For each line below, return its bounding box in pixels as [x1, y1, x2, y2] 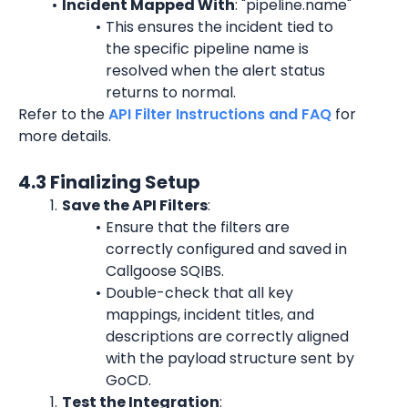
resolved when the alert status [106, 60, 325, 81]
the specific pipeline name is [106, 38, 309, 59]
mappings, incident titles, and [106, 304, 314, 325]
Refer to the [18, 104, 108, 125]
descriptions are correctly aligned [106, 326, 349, 347]
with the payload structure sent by [106, 348, 354, 369]
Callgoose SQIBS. [106, 260, 224, 281]
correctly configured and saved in [106, 239, 347, 260]
